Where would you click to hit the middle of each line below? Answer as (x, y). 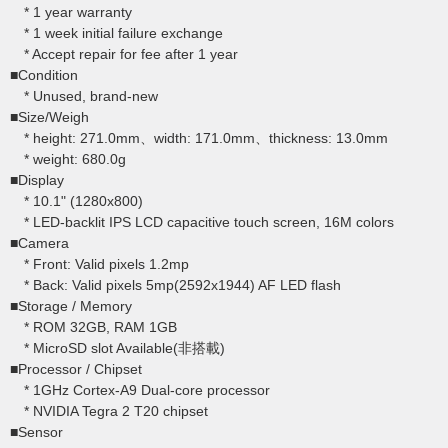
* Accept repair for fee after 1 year (124, 54)
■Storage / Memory (71, 306)
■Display (37, 180)
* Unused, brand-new (84, 96)
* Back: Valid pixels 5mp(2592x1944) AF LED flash (175, 285)
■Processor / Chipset (76, 369)
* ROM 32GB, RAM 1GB (93, 327)
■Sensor (36, 432)
